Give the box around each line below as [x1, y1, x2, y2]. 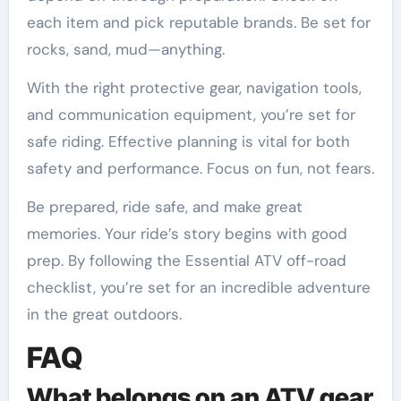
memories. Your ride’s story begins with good [26, 223, 347, 243]
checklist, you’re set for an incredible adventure [26, 277, 371, 297]
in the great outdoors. [26, 303, 182, 324]
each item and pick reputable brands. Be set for [26, 12, 371, 32]
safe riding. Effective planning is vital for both [26, 131, 350, 151]
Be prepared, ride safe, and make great [26, 196, 303, 217]
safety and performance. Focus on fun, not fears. [26, 158, 374, 178]
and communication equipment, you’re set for [26, 104, 355, 124]
